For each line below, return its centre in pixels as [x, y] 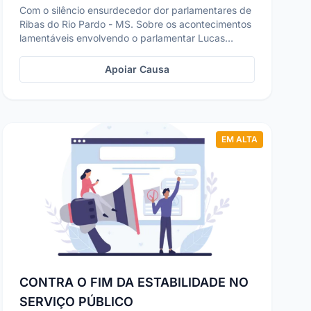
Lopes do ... [46, 52]
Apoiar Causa [137, 69]
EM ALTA [239, 139]
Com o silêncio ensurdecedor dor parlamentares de [135, 10]
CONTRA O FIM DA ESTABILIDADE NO [134, 282]
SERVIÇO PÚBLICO [76, 302]
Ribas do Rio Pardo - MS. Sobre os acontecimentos [135, 24]
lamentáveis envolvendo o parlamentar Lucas [122, 38]
